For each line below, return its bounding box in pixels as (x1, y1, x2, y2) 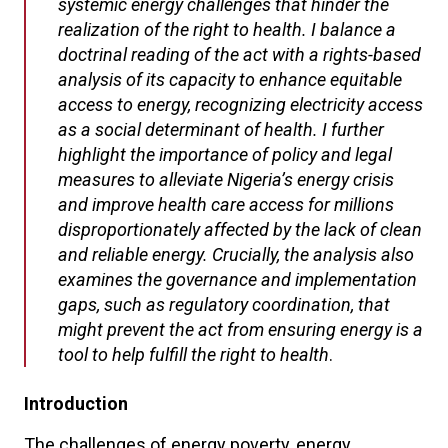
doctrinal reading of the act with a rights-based (58, 44, 421, 65)
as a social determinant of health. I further (58, 119, 384, 140)
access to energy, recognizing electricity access (58, 94, 423, 115)
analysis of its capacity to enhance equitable (58, 69, 402, 90)
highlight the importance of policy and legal (58, 144, 392, 165)
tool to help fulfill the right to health (58, 344, 329, 365)
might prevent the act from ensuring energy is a (58, 319, 423, 340)
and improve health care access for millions (58, 194, 394, 215)
